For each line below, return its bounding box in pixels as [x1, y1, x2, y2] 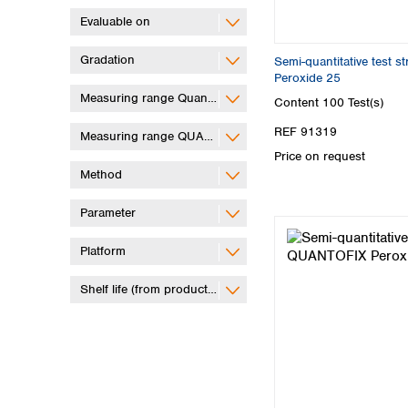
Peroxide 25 [274, 70, 341, 86]
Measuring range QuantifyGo [80, 89, 240, 106]
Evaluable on [80, 13, 150, 29]
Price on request [274, 148, 365, 164]
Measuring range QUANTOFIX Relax [80, 127, 280, 144]
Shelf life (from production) [80, 280, 229, 297]
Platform [80, 242, 126, 259]
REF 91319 [274, 123, 337, 139]
